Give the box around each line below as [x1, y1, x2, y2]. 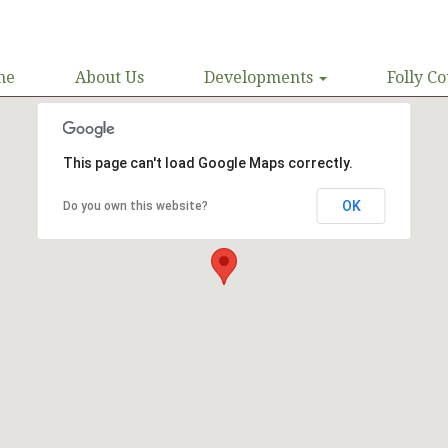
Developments [204, 68, 317, 87]
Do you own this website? [62, 199, 208, 213]
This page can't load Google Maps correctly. [62, 155, 353, 171]
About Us [75, 68, 144, 87]
